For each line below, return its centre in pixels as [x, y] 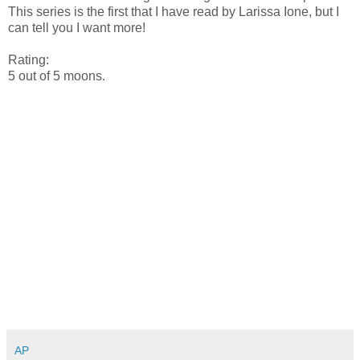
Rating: [29, 59]
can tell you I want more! [77, 27]
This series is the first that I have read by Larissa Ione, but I [174, 11]
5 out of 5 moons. [57, 76]
